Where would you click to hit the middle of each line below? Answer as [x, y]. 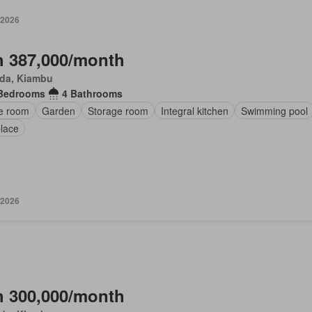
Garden [58, 110]
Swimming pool [274, 110]
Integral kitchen [194, 110]
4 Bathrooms [92, 93]
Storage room [118, 110]
